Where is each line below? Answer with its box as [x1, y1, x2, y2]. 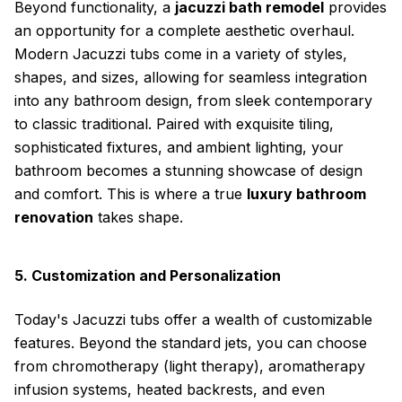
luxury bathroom [247, 185, 366, 203]
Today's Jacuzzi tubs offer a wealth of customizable [14, 310, 372, 328]
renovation [14, 208, 93, 226]
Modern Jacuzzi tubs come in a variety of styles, [14, 45, 347, 63]
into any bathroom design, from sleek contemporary [14, 92, 372, 109]
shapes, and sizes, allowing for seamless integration [14, 68, 367, 86]
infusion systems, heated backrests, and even [14, 380, 325, 398]
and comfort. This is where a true [14, 185, 247, 203]
